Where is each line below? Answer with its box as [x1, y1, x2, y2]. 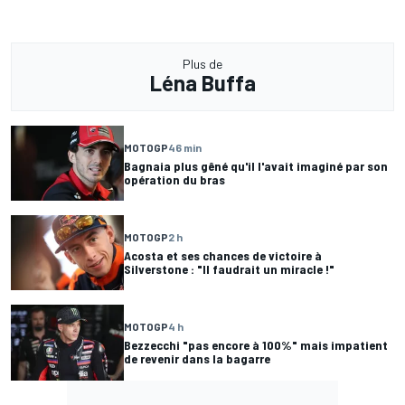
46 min [168, 140, 202, 154]
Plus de [183, 56, 222, 72]
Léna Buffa [149, 70, 256, 97]
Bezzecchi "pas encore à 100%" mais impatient [124, 337, 388, 353]
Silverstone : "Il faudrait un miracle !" [124, 260, 334, 277]
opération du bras [124, 171, 225, 187]
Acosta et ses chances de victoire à [124, 247, 322, 263]
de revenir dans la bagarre [124, 351, 270, 367]
